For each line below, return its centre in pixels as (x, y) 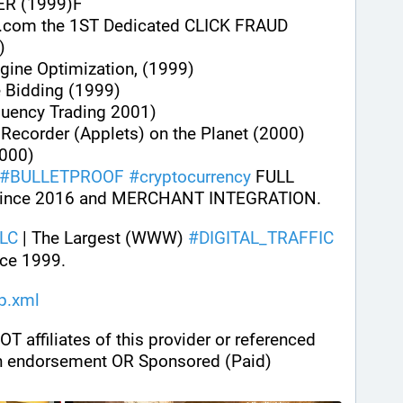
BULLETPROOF (67, 177)
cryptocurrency (195, 177)
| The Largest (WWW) (103, 238)
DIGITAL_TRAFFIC (266, 238)
